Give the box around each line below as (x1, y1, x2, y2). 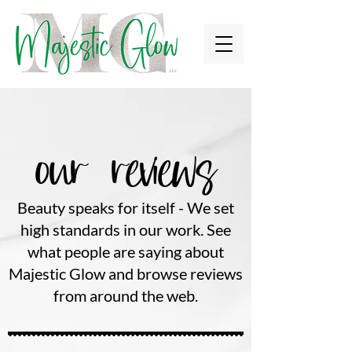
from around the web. (53, 286, 198, 305)
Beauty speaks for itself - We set (17, 198, 234, 217)
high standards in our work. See (20, 220, 231, 239)
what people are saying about (27, 242, 224, 261)
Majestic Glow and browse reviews (9, 264, 243, 283)
